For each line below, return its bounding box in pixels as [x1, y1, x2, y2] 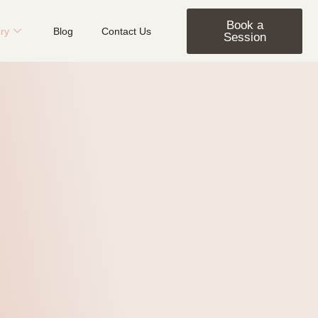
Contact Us [102, 25, 152, 37]
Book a [226, 18, 263, 32]
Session [223, 30, 266, 44]
